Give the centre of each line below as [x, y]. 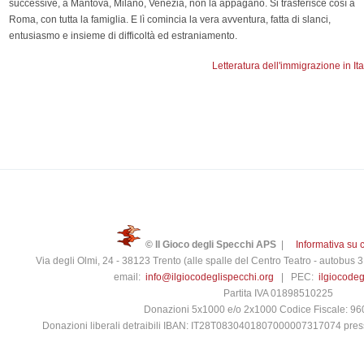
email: [130, 277]
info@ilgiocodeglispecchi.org [210, 277]
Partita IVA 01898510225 [278, 293]
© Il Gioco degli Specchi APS [210, 244]
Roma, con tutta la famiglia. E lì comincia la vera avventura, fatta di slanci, [170, 19]
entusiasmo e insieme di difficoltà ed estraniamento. [123, 35]
